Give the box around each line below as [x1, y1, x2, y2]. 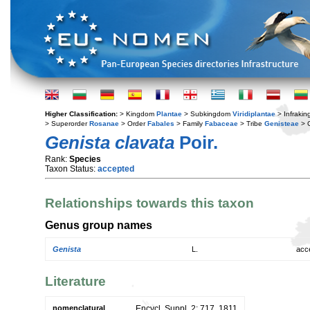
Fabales [147, 120, 174, 127]
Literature [45, 273, 106, 289]
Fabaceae [205, 120, 238, 127]
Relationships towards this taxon [45, 196, 254, 211]
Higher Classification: [45, 110, 120, 118]
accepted [98, 164, 134, 174]
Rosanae [89, 120, 119, 127]
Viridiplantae [232, 110, 275, 118]
